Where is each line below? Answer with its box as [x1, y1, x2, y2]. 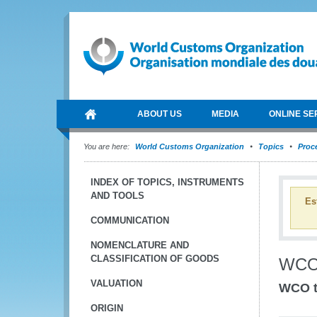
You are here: [83, 142, 129, 151]
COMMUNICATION [91, 215, 169, 226]
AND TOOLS [91, 190, 144, 201]
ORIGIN [91, 303, 123, 313]
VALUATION [91, 278, 142, 289]
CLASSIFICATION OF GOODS [91, 253, 219, 264]
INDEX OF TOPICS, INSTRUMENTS [91, 177, 244, 188]
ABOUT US [137, 109, 182, 119]
